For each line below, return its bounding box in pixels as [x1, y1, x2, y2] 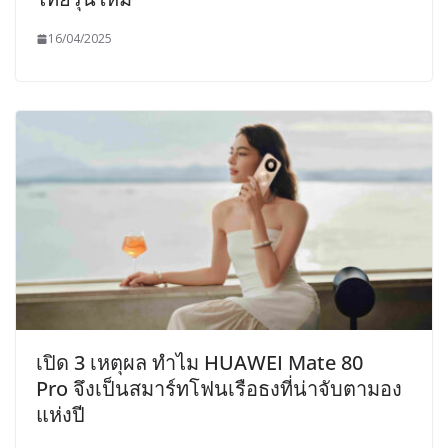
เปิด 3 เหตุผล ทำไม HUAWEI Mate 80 [36, 348, 363, 376]
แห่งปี [36, 400, 85, 428]
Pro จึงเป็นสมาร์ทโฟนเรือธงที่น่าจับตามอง [36, 374, 402, 402]
